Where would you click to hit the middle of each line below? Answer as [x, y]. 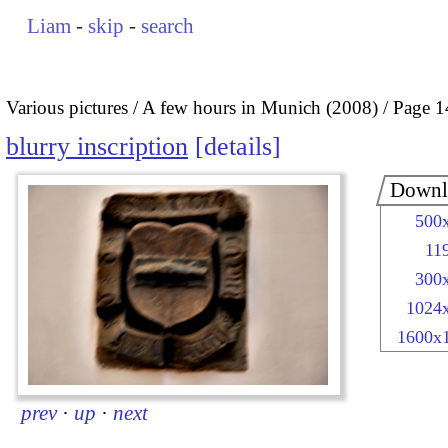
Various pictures [67, 107]
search [168, 26]
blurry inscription [97, 147]
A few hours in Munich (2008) [260, 107]
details [238, 147]
